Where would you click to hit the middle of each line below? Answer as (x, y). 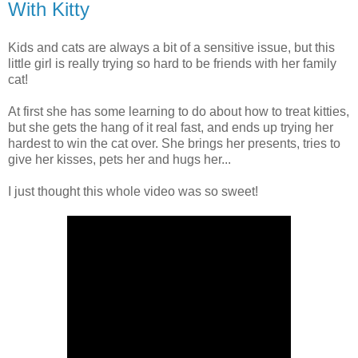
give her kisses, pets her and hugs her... (119, 159)
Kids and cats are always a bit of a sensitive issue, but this (171, 47)
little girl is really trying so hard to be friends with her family (172, 63)
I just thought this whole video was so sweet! (133, 191)
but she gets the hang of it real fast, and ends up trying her (171, 127)
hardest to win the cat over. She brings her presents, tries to (174, 143)
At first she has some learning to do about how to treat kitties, (179, 111)
